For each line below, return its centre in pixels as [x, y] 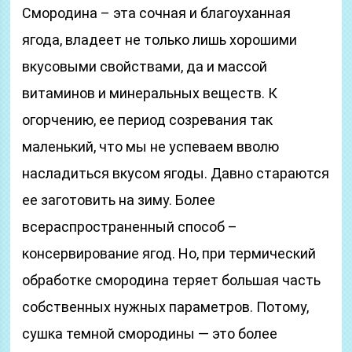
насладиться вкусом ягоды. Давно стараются [176, 173]
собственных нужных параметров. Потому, [166, 307]
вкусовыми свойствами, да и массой [145, 66]
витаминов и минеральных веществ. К [150, 93]
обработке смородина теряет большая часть [172, 280]
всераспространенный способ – [130, 227]
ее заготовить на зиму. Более [119, 200]
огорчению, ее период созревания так [148, 120]
